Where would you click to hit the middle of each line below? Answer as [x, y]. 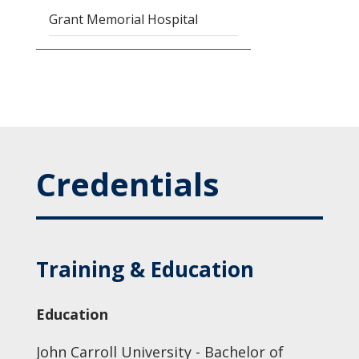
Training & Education [145, 269]
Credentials [127, 184]
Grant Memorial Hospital [123, 19]
